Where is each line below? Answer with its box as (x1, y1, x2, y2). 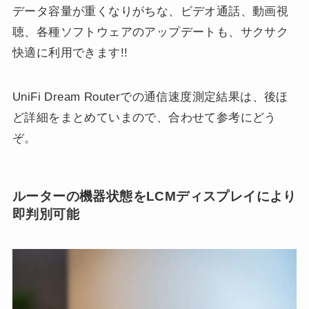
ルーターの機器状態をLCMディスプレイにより (12, 189, 297, 204)
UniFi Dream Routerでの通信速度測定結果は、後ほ (12, 90, 288, 103)
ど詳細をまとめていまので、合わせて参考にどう (12, 110, 277, 124)
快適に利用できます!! (12, 46, 128, 59)
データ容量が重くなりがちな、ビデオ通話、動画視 (12, 4, 289, 18)
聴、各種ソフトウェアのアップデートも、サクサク (12, 25, 289, 39)
